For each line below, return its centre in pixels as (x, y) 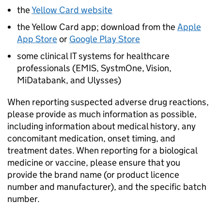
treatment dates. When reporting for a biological (102, 150)
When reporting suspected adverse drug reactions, (108, 102)
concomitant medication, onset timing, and (91, 138)
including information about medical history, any (101, 126)
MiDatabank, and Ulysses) (69, 80)
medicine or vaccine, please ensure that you (94, 163)
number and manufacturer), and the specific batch (107, 187)
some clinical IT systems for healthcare (93, 56)
